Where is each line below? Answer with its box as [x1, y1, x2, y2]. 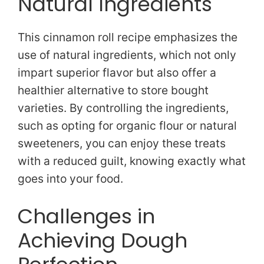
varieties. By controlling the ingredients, [18, 101, 229, 115]
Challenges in [18, 202, 155, 230]
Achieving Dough [18, 226, 187, 255]
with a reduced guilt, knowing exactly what [18, 154, 246, 169]
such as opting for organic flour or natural [18, 118, 237, 133]
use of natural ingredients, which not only [18, 48, 236, 62]
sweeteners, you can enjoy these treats [18, 136, 226, 151]
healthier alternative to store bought [18, 83, 209, 98]
